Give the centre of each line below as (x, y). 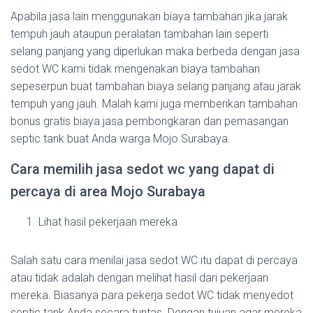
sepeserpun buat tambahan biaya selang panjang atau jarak (156, 86)
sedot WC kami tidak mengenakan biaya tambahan (135, 69)
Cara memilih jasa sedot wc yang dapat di (143, 169)
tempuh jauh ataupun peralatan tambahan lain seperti (139, 34)
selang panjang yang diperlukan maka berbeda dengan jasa (155, 51)
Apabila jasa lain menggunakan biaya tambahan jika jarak (149, 16)
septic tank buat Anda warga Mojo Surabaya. (121, 139)
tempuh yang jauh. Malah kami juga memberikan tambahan (154, 104)
